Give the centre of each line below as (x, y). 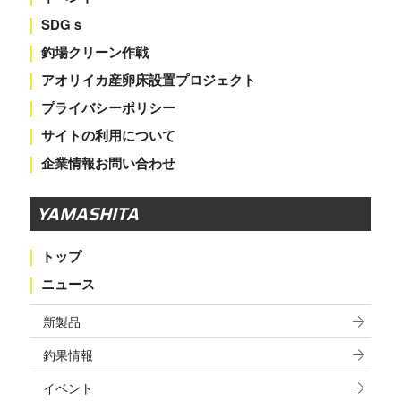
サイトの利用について (108, 135)
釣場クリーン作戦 (94, 52)
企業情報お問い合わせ (108, 163)
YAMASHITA (87, 214)
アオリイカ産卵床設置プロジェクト (148, 80)
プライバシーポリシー (108, 107)
